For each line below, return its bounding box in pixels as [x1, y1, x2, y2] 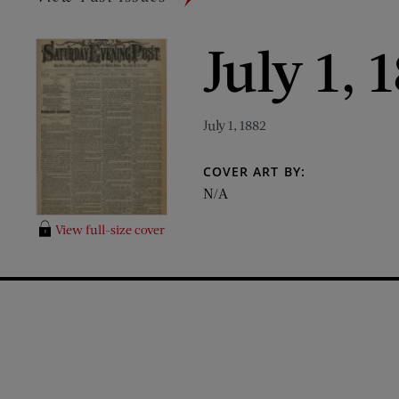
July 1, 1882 [203, 117, 266, 133]
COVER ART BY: [203, 163, 305, 180]
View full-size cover [54, 222, 165, 238]
